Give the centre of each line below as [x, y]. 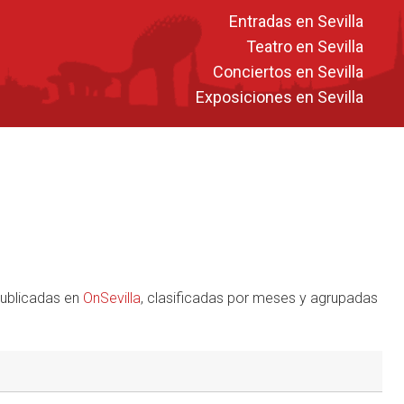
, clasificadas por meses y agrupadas [259, 298]
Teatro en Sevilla [305, 46]
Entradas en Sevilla [296, 21]
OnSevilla [112, 298]
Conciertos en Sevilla [288, 71]
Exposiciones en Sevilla [280, 96]
